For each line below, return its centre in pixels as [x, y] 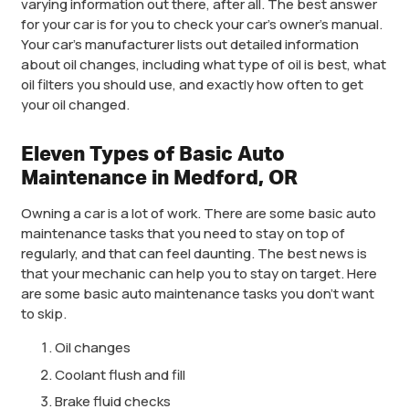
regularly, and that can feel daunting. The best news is [194, 254]
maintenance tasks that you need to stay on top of [183, 234]
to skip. [43, 314]
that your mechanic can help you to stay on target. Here [199, 274]
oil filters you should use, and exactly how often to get [192, 85]
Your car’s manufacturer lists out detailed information [189, 45]
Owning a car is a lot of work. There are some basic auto [198, 214]
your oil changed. [75, 105]
